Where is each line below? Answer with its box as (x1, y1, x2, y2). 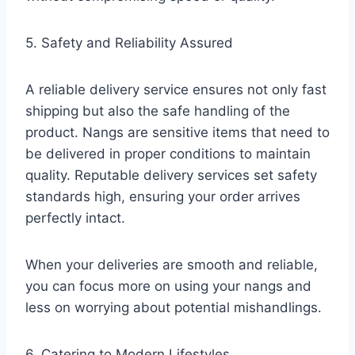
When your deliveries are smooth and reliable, (25, 256, 318, 273)
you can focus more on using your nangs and (25, 277, 311, 294)
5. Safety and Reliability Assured (25, 34, 241, 51)
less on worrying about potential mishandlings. (25, 299, 330, 315)
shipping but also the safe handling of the (25, 102, 290, 119)
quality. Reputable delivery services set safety (25, 166, 317, 183)
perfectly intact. (25, 209, 133, 226)
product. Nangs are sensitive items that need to (25, 124, 330, 140)
